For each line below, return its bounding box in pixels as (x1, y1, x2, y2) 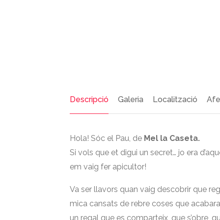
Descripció (70, 95, 109, 104)
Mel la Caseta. (144, 134, 200, 143)
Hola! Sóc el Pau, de (70, 134, 144, 143)
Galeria (118, 95, 143, 104)
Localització (153, 95, 197, 104)
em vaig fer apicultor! (70, 162, 146, 171)
